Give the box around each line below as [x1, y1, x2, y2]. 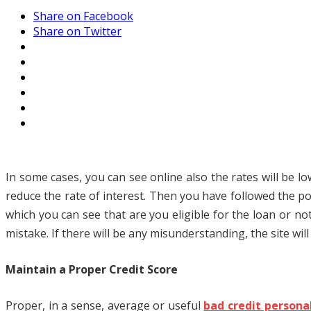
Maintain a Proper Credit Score [6, 262, 178, 278]
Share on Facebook [33, 8, 133, 24]
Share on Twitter [33, 24, 121, 40]
